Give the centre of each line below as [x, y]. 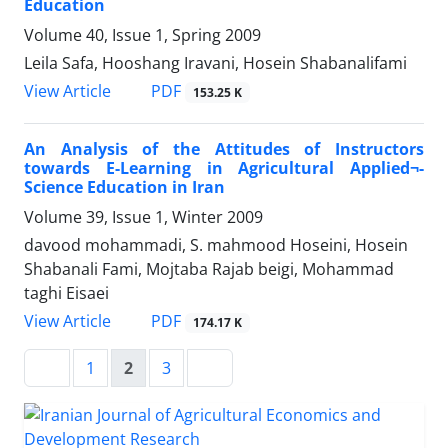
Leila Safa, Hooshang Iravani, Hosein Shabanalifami [215, 62]
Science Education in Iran [124, 186]
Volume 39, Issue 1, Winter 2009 [143, 216]
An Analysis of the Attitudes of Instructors [224, 148]
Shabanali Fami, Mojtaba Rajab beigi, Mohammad [209, 268]
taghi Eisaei [66, 292]
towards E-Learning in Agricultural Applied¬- [224, 167]
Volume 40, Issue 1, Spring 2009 [142, 34]
